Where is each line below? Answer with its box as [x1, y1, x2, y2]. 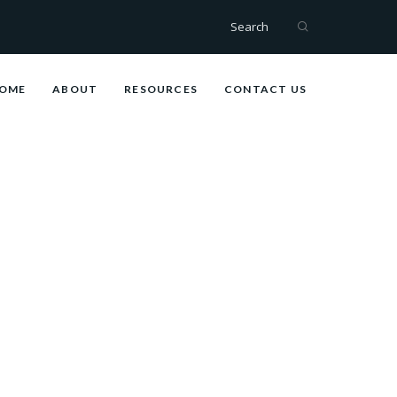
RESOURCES [124, 82, 198, 96]
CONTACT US [224, 82, 307, 96]
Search [230, 19, 269, 35]
